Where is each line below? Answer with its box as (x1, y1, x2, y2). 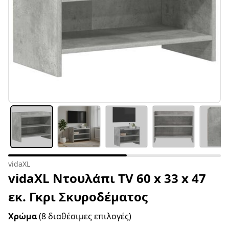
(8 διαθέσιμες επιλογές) (39, 211, 131, 222)
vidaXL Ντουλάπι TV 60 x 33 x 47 (8, 170, 206, 187)
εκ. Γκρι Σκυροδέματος (8, 188, 148, 205)
